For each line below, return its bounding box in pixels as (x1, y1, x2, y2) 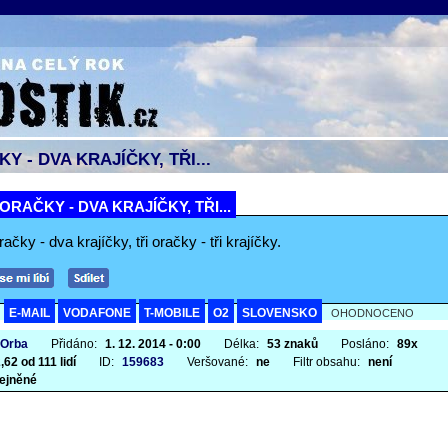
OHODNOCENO (331, 307, 414, 319)
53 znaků (267, 337, 318, 351)
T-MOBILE (144, 306, 200, 320)
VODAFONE (63, 306, 131, 320)
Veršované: (187, 355, 251, 369)
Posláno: (341, 337, 392, 351)
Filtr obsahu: (293, 355, 363, 369)
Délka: (224, 337, 262, 351)
